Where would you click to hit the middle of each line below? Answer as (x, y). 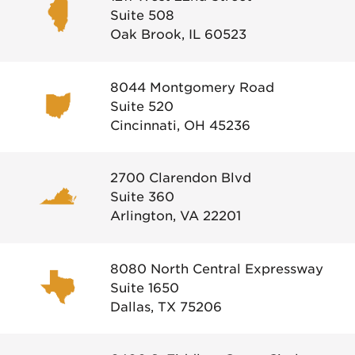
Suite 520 (142, 106)
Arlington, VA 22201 (176, 216)
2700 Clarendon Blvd (181, 178)
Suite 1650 (145, 288)
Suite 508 (142, 16)
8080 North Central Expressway (217, 269)
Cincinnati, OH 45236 (180, 125)
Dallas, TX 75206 (166, 307)
